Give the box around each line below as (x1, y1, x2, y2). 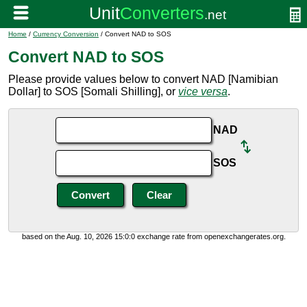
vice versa (178, 86, 228, 97)
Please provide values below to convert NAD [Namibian (8, 73, 278, 85)
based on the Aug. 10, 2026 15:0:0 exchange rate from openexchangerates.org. (21, 232, 286, 241)
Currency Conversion (33, 30, 99, 38)
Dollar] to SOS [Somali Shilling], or (8, 86, 178, 97)
